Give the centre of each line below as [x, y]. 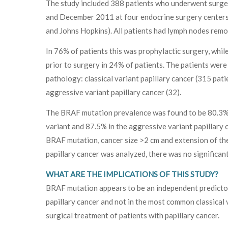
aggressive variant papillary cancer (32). [113, 92]
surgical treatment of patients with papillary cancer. [133, 215]
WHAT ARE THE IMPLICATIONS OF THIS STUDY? [132, 174]
